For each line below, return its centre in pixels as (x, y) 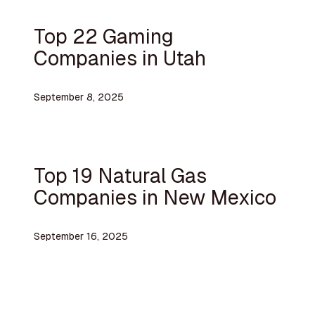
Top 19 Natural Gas (120, 175)
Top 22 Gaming (103, 36)
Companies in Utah (120, 58)
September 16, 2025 (81, 237)
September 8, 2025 (78, 97)
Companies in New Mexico (155, 197)
